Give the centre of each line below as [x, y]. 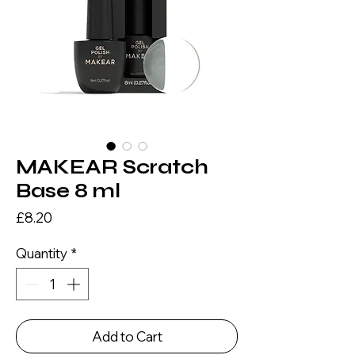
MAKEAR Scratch [112, 167]
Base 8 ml [68, 191]
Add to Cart [127, 337]
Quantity [42, 253]
